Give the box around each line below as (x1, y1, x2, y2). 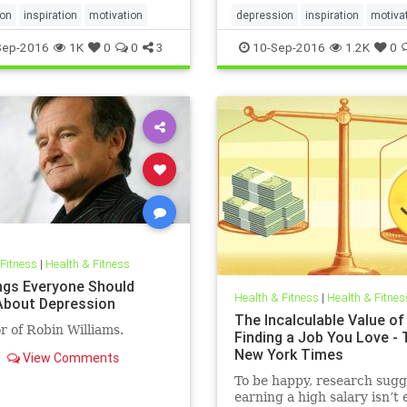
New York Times (233, 345, 343, 364)
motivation (89, 7, 143, 22)
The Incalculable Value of (233, 311, 404, 330)
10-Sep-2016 (250, 38, 325, 55)
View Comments (19, 350, 119, 367)
